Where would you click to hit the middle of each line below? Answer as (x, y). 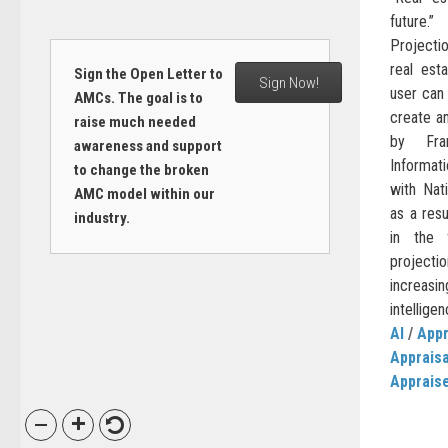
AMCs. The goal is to (138, 98)
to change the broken (141, 170)
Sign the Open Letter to (148, 74)
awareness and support (147, 146)
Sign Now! (288, 82)
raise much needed (134, 122)
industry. (101, 218)
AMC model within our (144, 194)
